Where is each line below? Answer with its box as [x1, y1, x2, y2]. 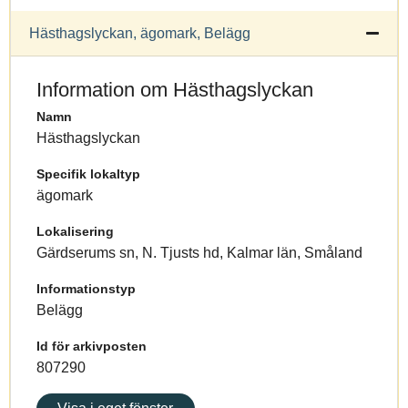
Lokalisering [36, 223, 114, 239]
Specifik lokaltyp [36, 166, 140, 181]
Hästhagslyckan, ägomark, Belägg [29, 25, 250, 41]
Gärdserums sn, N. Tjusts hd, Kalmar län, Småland [36, 244, 362, 260]
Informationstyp [36, 280, 136, 296]
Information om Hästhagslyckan [36, 77, 313, 101]
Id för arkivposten [36, 338, 147, 353]
